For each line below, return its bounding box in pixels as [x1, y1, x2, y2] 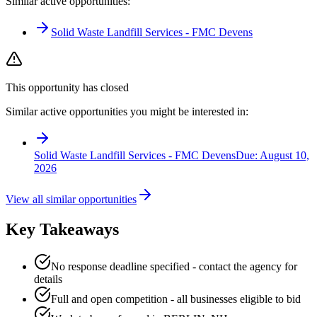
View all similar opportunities [6, 192, 137, 205]
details [34, 272, 62, 285]
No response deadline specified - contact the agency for [51, 260, 297, 272]
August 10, [260, 149, 309, 161]
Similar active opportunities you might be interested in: [6, 105, 248, 117]
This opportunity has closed [6, 81, 129, 93]
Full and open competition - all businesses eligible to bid [51, 292, 301, 305]
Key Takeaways [6, 219, 119, 238]
